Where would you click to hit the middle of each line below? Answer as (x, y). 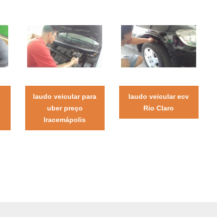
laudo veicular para (65, 96)
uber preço (65, 108)
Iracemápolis (65, 119)
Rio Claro (159, 108)
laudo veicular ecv (159, 96)
